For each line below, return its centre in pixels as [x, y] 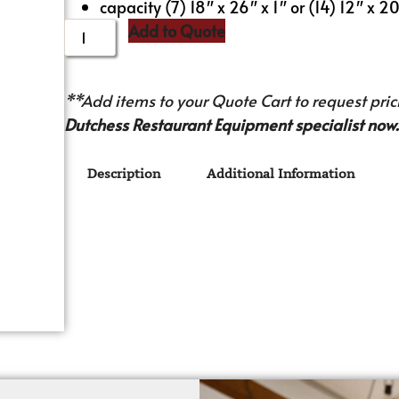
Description [124, 174]
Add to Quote [177, 30]
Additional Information [281, 174]
